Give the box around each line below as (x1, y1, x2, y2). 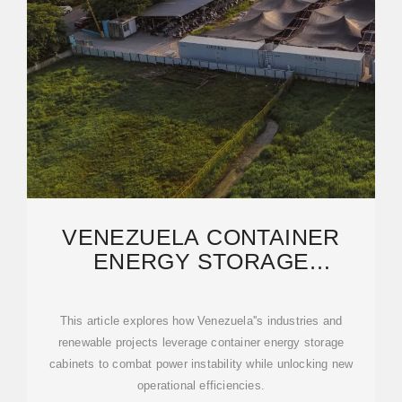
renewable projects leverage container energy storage (57, 336, 345, 349)
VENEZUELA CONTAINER (62, 224, 340, 249)
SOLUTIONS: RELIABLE (72, 273, 330, 298)
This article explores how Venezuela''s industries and (59, 314, 343, 328)
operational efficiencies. (137, 379, 265, 392)
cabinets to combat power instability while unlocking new (48, 357, 354, 371)
